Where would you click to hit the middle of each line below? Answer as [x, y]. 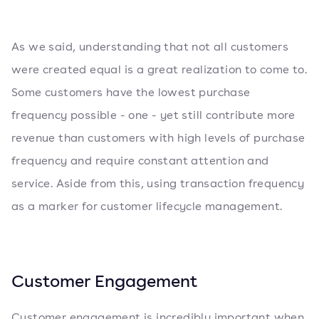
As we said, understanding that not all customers [150, 47]
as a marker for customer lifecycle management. [147, 206]
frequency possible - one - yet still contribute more [153, 115]
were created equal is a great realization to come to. [159, 69]
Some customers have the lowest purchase [131, 92]
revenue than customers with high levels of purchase [158, 138]
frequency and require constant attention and [140, 161]
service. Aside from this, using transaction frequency [158, 183]
